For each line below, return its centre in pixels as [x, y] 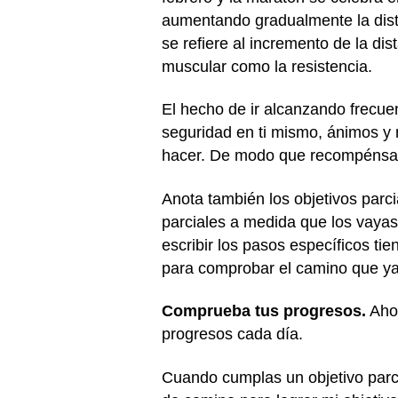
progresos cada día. [232, 334]
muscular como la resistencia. [267, 66]
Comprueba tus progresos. [264, 311]
